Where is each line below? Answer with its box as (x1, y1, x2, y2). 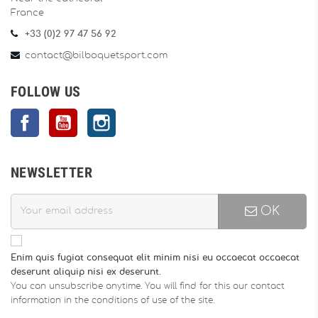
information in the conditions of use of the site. (11, 295, 214, 305)
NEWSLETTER (11, 163, 92, 181)
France (11, 8, 44, 18)
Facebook (39, 110, 87, 120)
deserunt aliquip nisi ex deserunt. (11, 267, 161, 276)
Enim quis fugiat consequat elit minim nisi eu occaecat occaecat (11, 253, 300, 262)
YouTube (77, 110, 116, 120)
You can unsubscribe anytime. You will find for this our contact (11, 281, 285, 290)
